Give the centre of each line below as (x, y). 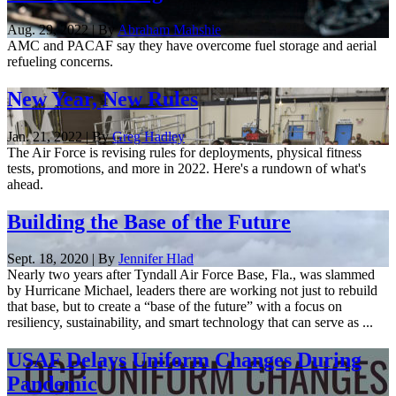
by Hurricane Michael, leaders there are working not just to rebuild (192, 291)
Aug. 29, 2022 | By (62, 29)
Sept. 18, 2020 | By (63, 259)
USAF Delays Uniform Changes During (184, 360)
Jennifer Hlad (156, 259)
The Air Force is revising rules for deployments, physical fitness (184, 152)
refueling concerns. (60, 61)
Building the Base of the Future (149, 221)
